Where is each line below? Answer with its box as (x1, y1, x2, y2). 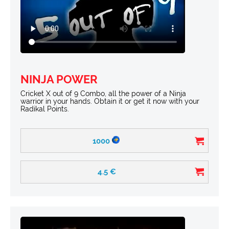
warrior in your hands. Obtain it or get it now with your (20, 97, 199, 105)
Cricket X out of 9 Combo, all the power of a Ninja (20, 89, 186, 98)
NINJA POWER (20, 72, 98, 86)
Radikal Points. (20, 104, 69, 113)
